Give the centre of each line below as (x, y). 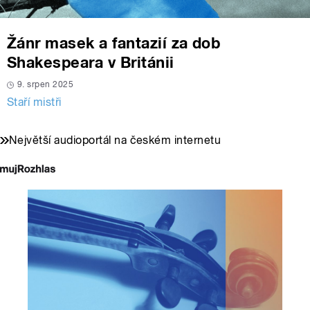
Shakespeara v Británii (91, 63)
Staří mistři (34, 102)
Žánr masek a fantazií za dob (114, 43)
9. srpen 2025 (46, 85)
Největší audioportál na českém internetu (115, 140)
